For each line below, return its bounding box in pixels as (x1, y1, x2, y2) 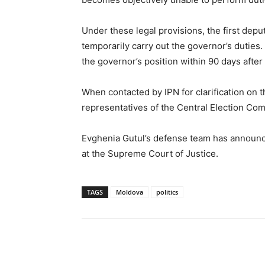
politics (156, 187, 178, 196)
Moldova (116, 187, 143, 196)
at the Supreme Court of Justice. (82, 147, 218, 159)
